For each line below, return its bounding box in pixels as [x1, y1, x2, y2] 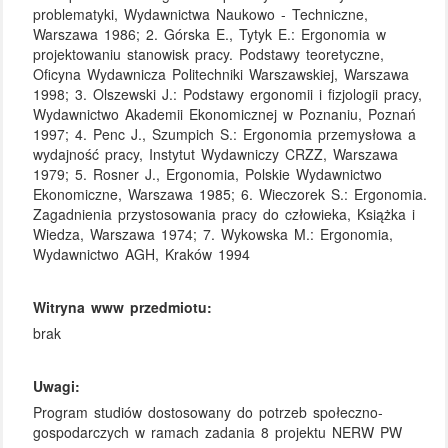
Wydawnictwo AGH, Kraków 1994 [33, 243, 251, 264]
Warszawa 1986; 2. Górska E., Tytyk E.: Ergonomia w [33, 23, 387, 44]
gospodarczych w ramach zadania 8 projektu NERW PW [33, 422, 403, 443]
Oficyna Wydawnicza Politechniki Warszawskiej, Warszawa [33, 63, 410, 84]
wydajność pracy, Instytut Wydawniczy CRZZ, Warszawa [33, 143, 399, 164]
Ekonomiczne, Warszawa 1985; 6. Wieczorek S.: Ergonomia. [33, 183, 428, 204]
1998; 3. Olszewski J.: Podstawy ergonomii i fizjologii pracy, [33, 83, 423, 104]
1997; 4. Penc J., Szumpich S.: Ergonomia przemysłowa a [33, 123, 417, 144]
